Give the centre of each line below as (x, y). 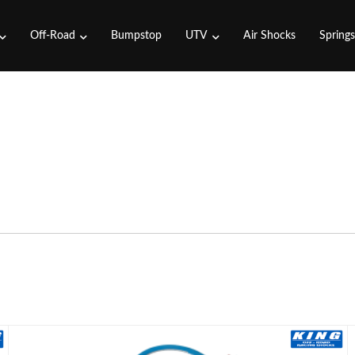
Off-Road (53, 36)
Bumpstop (137, 36)
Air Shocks (270, 36)
